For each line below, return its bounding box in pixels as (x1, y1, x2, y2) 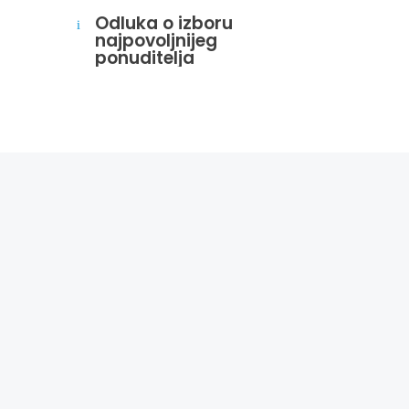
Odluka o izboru (95, 10, 234, 36)
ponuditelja (95, 45, 195, 70)
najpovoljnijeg (95, 27, 218, 53)
